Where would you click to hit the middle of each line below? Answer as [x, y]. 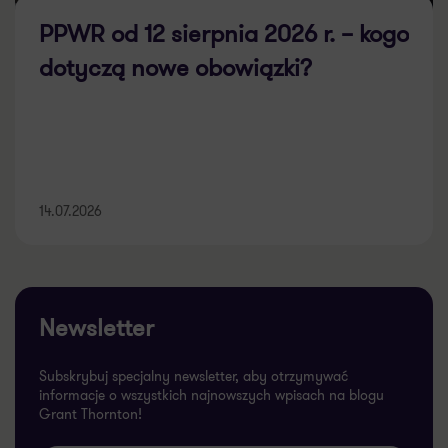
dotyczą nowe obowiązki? [175, 46]
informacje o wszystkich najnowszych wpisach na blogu [211, 373]
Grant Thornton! [90, 392]
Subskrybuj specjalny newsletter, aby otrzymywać [193, 354]
